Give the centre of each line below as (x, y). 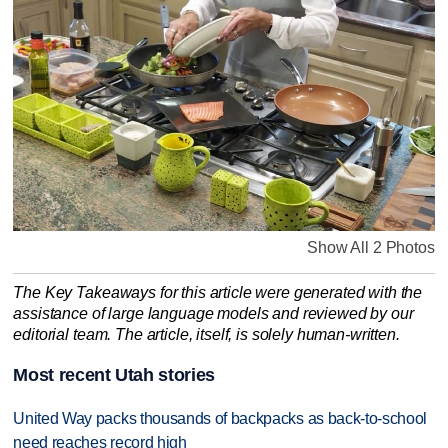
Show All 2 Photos (371, 247)
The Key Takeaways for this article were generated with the (218, 292)
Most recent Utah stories (114, 375)
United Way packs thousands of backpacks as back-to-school (220, 419)
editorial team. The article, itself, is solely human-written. (206, 334)
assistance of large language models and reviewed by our (213, 313)
